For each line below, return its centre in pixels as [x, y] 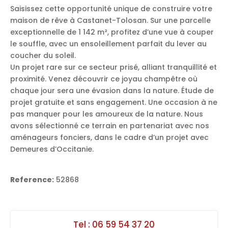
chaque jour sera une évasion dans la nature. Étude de [112, 90]
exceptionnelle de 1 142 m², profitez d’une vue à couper [112, 32]
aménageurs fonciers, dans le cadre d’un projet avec [109, 137]
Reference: [32, 179]
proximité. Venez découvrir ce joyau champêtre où [104, 79]
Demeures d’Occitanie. [52, 149]
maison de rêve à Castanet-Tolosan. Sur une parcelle [110, 20]
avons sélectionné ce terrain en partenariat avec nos [110, 125]
